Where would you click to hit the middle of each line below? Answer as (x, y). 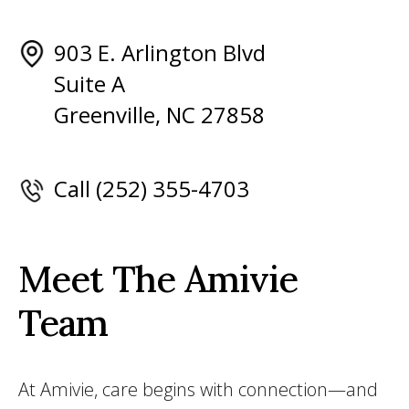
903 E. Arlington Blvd (160, 52)
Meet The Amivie (158, 279)
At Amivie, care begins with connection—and (198, 389)
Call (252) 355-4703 (152, 189)
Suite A (89, 84)
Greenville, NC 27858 (159, 115)
